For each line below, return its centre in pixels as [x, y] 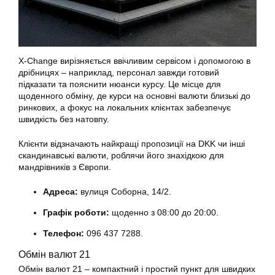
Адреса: [60, 191]
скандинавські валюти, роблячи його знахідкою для [121, 155]
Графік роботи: [77, 212]
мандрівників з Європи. [65, 167]
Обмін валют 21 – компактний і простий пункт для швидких [137, 269]
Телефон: [64, 233]
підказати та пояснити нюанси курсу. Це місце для [120, 84]
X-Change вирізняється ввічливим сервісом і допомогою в [134, 60]
